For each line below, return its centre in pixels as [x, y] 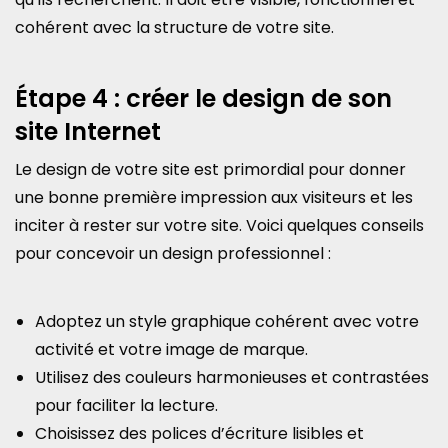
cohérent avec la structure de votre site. [174, 27]
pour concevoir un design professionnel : [173, 253]
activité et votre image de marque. [171, 349]
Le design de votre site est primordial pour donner [210, 169]
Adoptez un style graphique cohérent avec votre [227, 321]
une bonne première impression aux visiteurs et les [214, 197]
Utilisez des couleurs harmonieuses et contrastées [232, 377]
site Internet [88, 131]
